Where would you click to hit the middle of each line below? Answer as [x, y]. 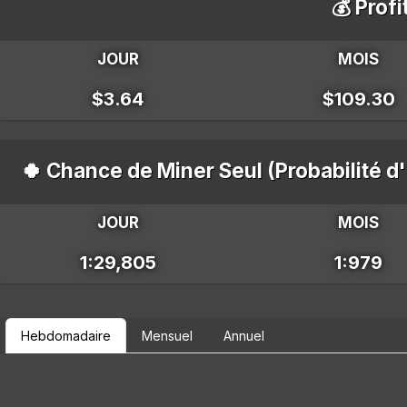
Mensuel [168, 336]
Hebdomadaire [66, 336]
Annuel [244, 336]
